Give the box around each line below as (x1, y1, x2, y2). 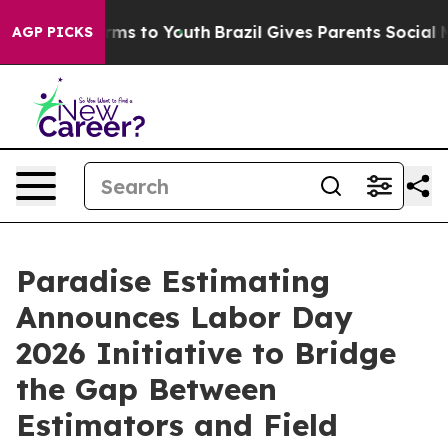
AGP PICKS (12, 23, 93, 41)
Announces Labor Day (16, 298, 353, 336)
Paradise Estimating (16, 262, 330, 300)
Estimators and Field (16, 406, 338, 444)
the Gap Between (16, 370, 277, 408)
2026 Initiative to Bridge (16, 334, 396, 372)
